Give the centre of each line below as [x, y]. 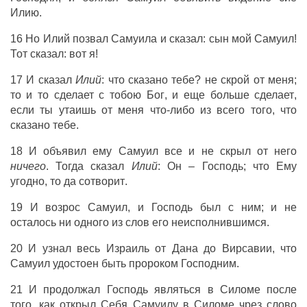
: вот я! [81, 54]
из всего [222, 110]
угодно [27, 181]
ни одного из [90, 222]
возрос [63, 207]
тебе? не [195, 80]
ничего [28, 166]
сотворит [101, 181]
